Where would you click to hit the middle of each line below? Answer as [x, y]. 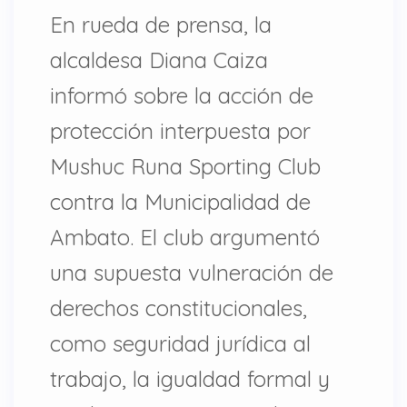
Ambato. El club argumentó [185, 237]
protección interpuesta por [180, 130]
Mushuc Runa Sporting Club [185, 166]
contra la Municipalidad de [180, 201]
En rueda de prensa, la [161, 24]
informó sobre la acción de [182, 95]
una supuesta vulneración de [192, 272]
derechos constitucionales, [179, 308]
